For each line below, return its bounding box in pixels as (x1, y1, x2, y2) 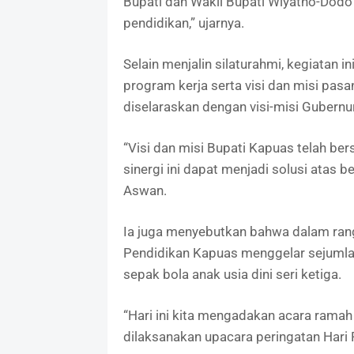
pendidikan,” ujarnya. (122, 15, 244, 32)
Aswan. (122, 183, 167, 199)
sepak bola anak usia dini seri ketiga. (122, 266, 341, 283)
